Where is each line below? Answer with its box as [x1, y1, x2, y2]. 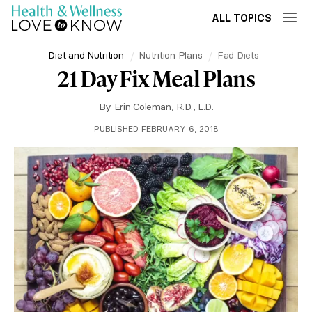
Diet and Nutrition [48, 48, 124, 61]
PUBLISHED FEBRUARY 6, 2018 [93, 123, 219, 134]
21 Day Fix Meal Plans [57, 63, 255, 94]
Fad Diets [217, 48, 259, 61]
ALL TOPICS [212, 12, 272, 24]
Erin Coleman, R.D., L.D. [114, 100, 214, 113]
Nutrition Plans [139, 48, 203, 61]
